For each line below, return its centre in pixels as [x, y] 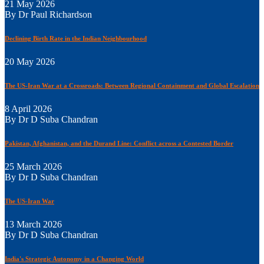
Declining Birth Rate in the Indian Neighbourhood [76, 39]
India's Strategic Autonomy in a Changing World [74, 258]
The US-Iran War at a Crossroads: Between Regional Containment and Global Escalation [132, 86]
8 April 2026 [28, 109]
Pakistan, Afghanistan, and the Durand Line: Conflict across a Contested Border [119, 143]
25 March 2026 [33, 166]
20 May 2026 [30, 62]
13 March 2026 [33, 224]
